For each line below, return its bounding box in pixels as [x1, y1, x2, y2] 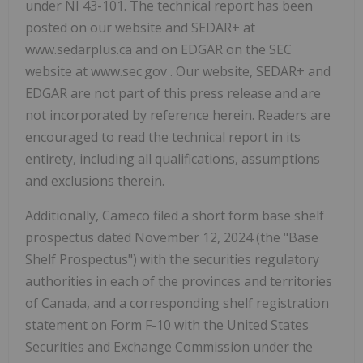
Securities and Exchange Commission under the [25, 338, 313, 357]
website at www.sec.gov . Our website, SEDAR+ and [25, 62, 331, 81]
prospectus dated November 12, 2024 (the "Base [25, 228, 318, 247]
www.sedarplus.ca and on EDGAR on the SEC [25, 41, 292, 59]
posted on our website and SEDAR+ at [25, 19, 255, 37]
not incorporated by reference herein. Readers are [25, 106, 331, 125]
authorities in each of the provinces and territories [25, 272, 332, 291]
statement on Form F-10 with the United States [25, 316, 309, 335]
